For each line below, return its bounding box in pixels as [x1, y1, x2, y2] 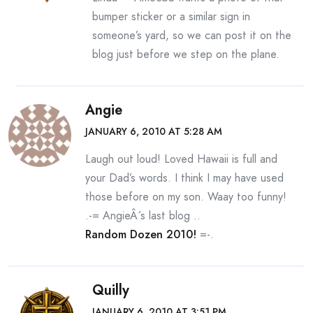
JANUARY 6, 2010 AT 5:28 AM [85, 124, 222, 138]
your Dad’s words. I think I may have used [85, 170, 284, 186]
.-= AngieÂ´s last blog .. [85, 208, 201, 224]
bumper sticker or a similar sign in [92, 8, 250, 24]
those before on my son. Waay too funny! [85, 189, 286, 205]
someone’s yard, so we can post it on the [92, 27, 291, 43]
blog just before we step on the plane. [92, 46, 279, 62]
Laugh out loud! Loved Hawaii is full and [85, 151, 277, 167]
